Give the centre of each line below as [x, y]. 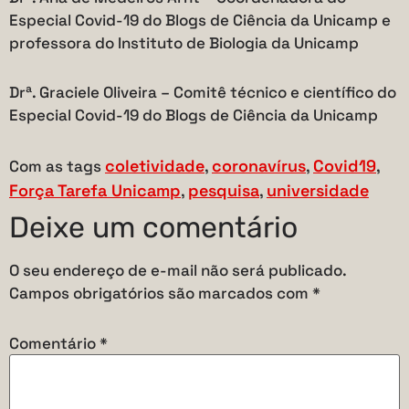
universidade [318, 191]
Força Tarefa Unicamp [95, 191]
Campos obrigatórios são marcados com [161, 294]
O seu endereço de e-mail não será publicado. [178, 271]
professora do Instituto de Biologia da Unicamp [184, 43]
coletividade [155, 166]
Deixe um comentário [153, 228]
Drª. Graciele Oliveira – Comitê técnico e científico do [203, 93]
